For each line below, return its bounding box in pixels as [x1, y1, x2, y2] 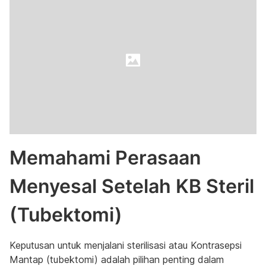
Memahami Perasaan [9, 146, 201, 169]
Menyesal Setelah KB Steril [9, 175, 254, 198]
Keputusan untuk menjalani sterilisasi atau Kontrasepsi [9, 239, 242, 251]
